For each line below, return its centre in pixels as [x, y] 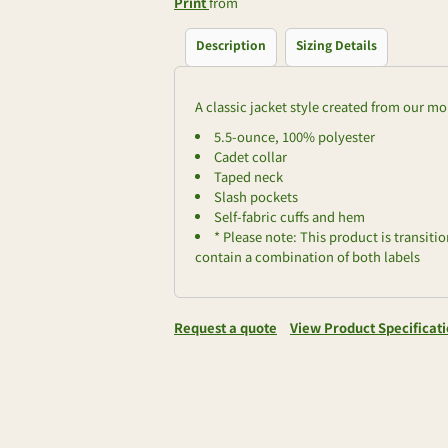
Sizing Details [336, 44]
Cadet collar [250, 156]
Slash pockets [256, 196]
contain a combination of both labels [307, 256]
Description [231, 44]
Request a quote [225, 327]
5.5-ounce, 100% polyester [294, 136]
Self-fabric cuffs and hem [289, 216]
